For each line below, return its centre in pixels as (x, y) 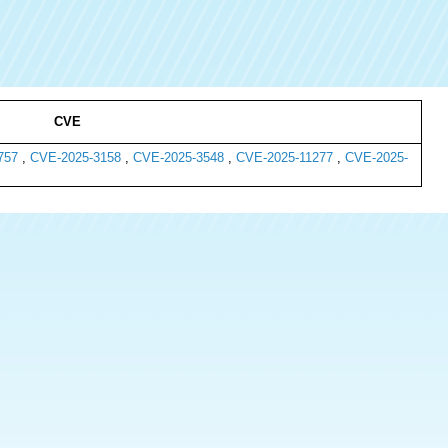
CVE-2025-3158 (75, 157)
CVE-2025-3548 (178, 157)
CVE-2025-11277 (284, 157)
